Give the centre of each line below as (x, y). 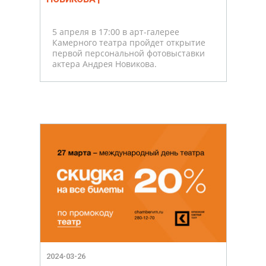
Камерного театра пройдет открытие (129, 43)
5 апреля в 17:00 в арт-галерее (115, 32)
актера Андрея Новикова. (104, 64)
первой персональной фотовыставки (128, 53)
